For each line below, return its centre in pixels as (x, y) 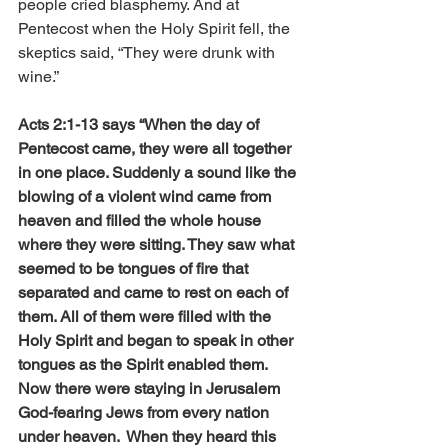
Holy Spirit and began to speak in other (157, 341)
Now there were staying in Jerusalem (151, 389)
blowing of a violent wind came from (146, 197)
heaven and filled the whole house (141, 221)
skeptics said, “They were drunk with (148, 53)
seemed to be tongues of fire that (135, 269)
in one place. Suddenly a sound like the (159, 173)
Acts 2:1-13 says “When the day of (140, 125)
